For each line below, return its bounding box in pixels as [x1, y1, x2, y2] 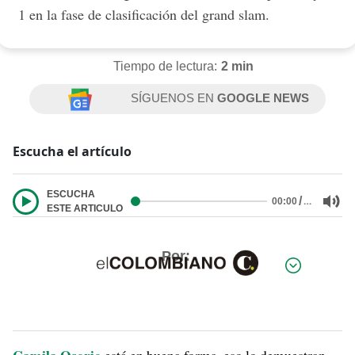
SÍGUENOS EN [131, 91, 218, 105]
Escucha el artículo [13, 143, 132, 160]
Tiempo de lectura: [113, 59, 217, 73]
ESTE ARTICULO [47, 203, 123, 214]
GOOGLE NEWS [217, 91, 310, 105]
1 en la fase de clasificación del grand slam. [18, 5, 270, 24]
